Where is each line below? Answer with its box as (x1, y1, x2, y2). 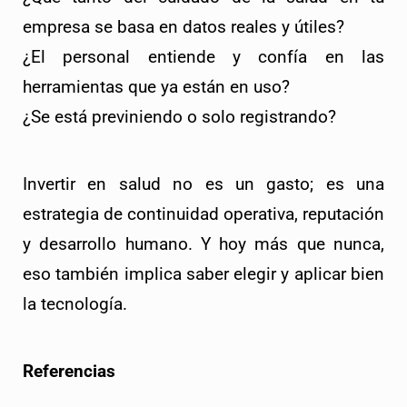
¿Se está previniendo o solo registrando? (23, 107, 336, 128)
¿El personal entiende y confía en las (23, 47, 384, 68)
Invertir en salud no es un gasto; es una (23, 174, 384, 195)
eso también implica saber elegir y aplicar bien (23, 264, 384, 285)
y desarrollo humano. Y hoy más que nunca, (23, 234, 384, 255)
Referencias (23, 362, 115, 382)
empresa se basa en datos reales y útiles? (23, 17, 344, 38)
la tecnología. (23, 294, 127, 315)
